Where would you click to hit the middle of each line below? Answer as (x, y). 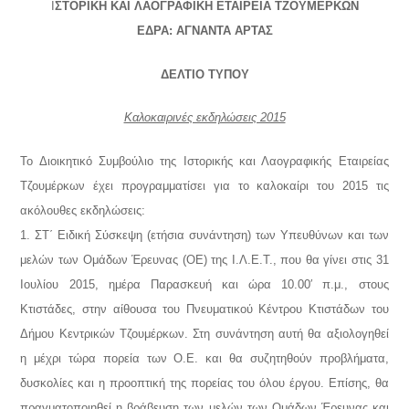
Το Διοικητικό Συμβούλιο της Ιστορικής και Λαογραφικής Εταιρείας (204, 162)
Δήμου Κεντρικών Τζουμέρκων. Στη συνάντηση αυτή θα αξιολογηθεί (204, 334)
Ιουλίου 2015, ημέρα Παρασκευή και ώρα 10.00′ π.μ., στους (204, 285)
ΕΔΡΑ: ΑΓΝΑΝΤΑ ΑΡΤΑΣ (204, 30)
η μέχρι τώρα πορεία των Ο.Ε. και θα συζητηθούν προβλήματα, (204, 359)
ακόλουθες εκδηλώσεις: (83, 211)
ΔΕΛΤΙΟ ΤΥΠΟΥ (204, 74)
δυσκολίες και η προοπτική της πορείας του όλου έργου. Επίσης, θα (204, 383)
